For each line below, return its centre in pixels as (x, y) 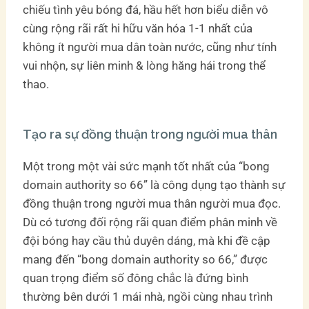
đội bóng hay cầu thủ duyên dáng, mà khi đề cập (147, 240)
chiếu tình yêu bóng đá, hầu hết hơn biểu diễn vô (146, 9)
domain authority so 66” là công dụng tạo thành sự (154, 185)
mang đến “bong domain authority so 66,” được (146, 259)
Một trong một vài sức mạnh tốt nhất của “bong (147, 166)
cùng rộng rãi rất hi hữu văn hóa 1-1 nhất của (138, 28)
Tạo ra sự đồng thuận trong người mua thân (150, 134)
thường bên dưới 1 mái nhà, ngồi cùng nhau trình (148, 296)
